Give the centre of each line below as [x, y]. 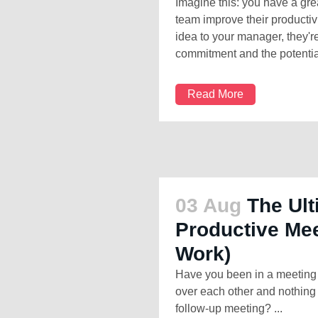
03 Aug [208, 205]
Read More [215, 94]
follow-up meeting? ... [229, 308]
